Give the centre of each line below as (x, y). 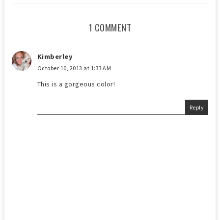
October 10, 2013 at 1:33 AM (74, 68)
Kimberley (55, 56)
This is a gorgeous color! (76, 84)
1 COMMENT (110, 27)
